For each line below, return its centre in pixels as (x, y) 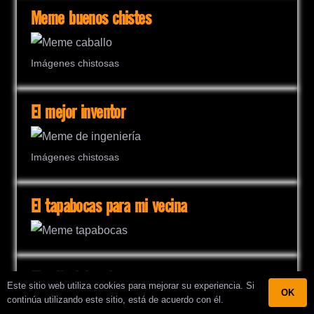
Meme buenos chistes (91, 19)
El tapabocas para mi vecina (109, 207)
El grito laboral (71, 280)
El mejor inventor (78, 114)
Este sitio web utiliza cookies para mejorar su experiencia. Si (131, 285)
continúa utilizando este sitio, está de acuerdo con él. (115, 299)
